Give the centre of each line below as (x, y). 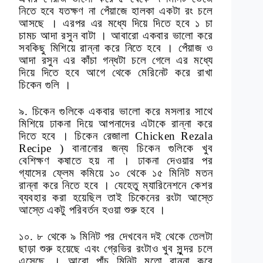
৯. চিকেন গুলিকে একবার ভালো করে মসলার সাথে (116, 111)
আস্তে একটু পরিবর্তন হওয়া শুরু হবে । (93, 210)
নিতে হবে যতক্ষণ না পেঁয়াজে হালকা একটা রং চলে (116, 11)
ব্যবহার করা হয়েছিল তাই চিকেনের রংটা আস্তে (116, 197)
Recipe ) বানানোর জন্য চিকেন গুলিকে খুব (116, 148)
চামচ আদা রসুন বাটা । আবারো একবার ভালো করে (116, 35)
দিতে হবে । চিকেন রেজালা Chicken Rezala (116, 136)
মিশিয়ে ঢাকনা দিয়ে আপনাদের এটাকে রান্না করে (116, 123)
